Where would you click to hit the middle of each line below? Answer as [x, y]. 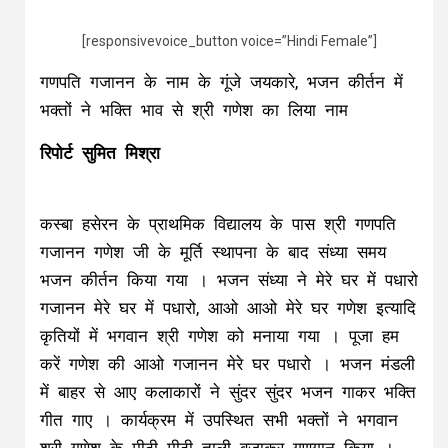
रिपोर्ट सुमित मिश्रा [100, 153]
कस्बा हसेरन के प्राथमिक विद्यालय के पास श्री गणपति [218, 224]
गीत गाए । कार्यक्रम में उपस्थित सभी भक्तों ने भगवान [219, 420]
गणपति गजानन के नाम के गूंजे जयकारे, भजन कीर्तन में [221, 82]
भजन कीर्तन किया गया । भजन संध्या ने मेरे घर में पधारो [229, 280]
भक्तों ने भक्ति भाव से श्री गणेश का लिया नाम [194, 110]
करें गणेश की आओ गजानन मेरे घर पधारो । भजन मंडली [227, 364]
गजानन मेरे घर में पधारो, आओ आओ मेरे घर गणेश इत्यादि [228, 308]
